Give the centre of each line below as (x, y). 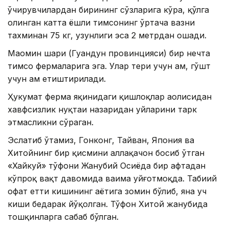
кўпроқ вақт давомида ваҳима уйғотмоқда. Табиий (112, 178)
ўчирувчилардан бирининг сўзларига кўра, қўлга (108, 9)
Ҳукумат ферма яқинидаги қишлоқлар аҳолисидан (110, 96)
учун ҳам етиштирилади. (57, 78)
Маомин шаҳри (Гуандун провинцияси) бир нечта (109, 53)
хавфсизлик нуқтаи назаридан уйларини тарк (102, 109)
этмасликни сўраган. (51, 122)
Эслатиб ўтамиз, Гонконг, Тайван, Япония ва (101, 140)
